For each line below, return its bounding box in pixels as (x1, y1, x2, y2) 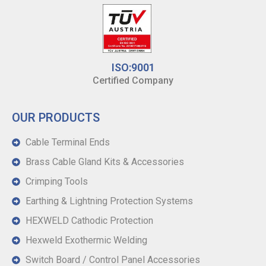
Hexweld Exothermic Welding (25, 235, 147, 246)
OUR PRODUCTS (12, 110, 100, 125)
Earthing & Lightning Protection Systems (25, 195, 193, 207)
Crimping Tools (25, 176, 88, 188)
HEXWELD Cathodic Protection (25, 215, 153, 227)
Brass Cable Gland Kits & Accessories (25, 156, 184, 168)
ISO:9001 (111, 61, 155, 74)
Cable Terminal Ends (25, 137, 110, 148)
